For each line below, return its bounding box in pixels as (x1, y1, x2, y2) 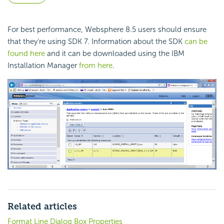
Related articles (7, 201, 77, 212)
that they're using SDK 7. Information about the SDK (7, 37, 184, 46)
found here (7, 49, 45, 58)
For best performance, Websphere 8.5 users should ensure (7, 25, 206, 34)
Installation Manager (7, 61, 79, 70)
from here (79, 61, 112, 70)
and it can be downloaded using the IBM (45, 49, 184, 58)
